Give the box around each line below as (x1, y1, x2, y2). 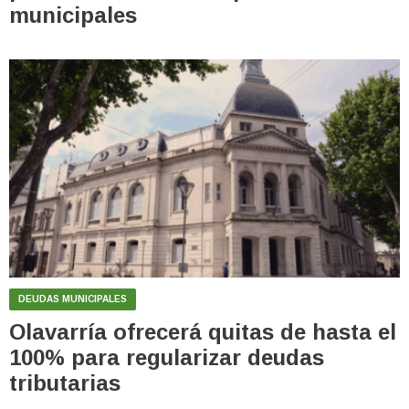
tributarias (9, 370, 121, 395)
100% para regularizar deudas (9, 344, 324, 370)
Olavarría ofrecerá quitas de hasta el (9, 319, 396, 344)
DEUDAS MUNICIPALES (18, 293, 127, 304)
